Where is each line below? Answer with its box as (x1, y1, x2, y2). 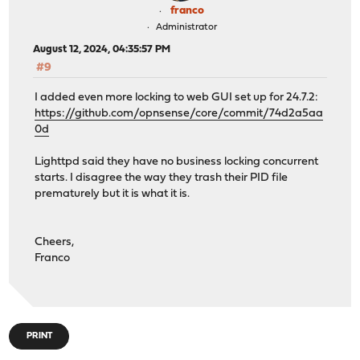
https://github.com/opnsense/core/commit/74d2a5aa (35, 107, 324, 120)
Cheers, (35, 235, 75, 248)
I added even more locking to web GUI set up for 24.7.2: (35, 91, 319, 104)
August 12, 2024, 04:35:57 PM (33, 44, 171, 55)
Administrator (155, 22, 217, 33)
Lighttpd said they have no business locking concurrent (35, 155, 319, 168)
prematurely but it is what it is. (35, 187, 190, 200)
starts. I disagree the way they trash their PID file (35, 171, 288, 184)
